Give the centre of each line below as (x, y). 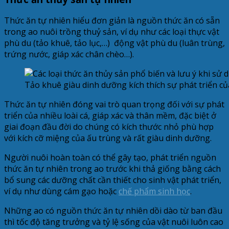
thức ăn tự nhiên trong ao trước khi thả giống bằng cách (112, 169)
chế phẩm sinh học (154, 191)
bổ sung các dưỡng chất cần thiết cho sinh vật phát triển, (113, 180)
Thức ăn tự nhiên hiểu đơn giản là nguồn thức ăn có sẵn (112, 21)
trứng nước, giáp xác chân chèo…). (69, 54)
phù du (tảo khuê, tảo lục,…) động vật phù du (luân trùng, (114, 43)
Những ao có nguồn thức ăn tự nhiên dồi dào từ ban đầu (113, 211)
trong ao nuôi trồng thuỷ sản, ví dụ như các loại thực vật (112, 32)
